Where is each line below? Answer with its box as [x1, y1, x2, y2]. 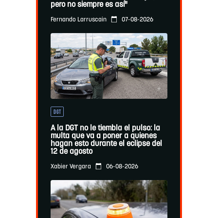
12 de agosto [50, 148, 92, 156]
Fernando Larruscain [50, 17, 107, 23]
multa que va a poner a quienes [50, 132, 157, 141]
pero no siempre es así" [50, 1, 127, 9]
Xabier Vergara [50, 163, 91, 170]
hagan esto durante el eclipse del [50, 140, 162, 148]
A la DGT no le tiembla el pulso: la [50, 125, 160, 133]
